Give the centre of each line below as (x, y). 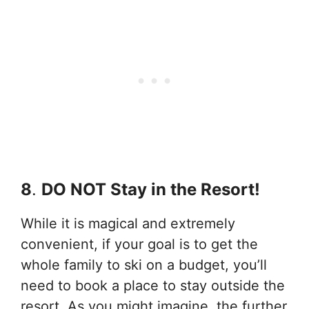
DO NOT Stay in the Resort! (151, 189)
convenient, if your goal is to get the (139, 244)
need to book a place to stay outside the (153, 285)
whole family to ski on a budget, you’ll (144, 265)
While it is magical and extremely (128, 223)
